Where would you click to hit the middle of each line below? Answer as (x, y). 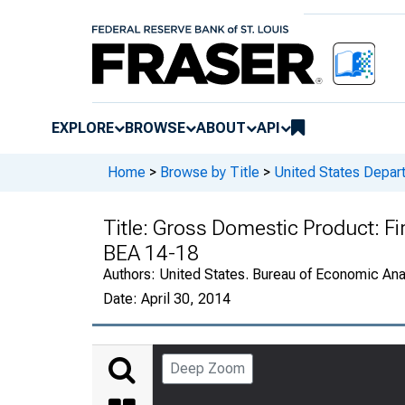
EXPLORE (83, 127)
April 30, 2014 (186, 298)
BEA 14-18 (151, 253)
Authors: (131, 274)
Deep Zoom (207, 368)
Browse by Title (210, 173)
